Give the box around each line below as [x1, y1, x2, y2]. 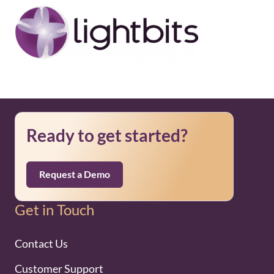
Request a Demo [39, 169, 110, 180]
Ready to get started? [26, 126, 188, 145]
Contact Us [15, 237, 68, 250]
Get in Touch [15, 202, 94, 218]
